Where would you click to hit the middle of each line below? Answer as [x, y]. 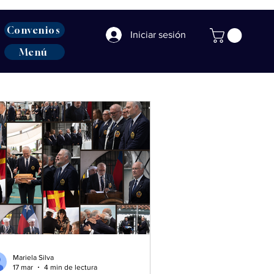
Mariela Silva [33, 257]
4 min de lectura [71, 268]
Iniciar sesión [158, 35]
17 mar [23, 268]
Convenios [33, 30]
